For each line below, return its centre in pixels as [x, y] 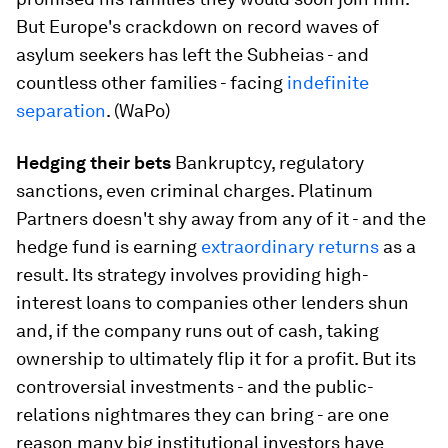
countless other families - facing [151, 82]
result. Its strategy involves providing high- [192, 274]
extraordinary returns [290, 246]
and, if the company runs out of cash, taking [197, 330]
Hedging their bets [93, 162]
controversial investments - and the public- [195, 386]
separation [61, 110]
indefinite [328, 82]
